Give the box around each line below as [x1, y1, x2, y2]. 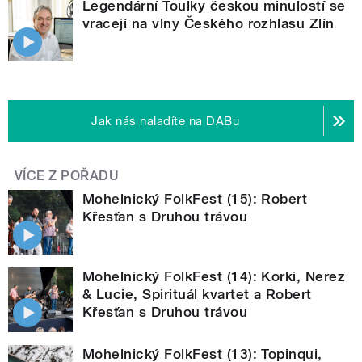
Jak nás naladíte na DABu [91, 113, 240, 128]
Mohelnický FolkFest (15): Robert [82, 190, 308, 207]
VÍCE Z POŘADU [15, 167, 120, 183]
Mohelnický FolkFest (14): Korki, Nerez [82, 267, 346, 284]
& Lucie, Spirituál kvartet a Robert [82, 285, 312, 302]
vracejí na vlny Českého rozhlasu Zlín [82, 15, 335, 32]
